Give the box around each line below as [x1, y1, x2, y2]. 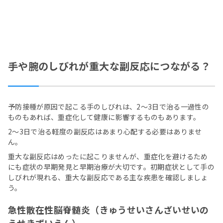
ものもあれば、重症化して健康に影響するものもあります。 [8, 112, 201, 122]
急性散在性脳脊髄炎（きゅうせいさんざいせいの [8, 203, 209, 217]
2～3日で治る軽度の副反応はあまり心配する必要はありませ [8, 126, 202, 137]
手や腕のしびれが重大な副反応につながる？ [8, 59, 211, 74]
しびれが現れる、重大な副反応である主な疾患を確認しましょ [8, 172, 208, 183]
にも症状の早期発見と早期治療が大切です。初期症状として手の [8, 162, 215, 172]
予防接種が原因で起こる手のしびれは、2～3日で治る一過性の [8, 102, 210, 112]
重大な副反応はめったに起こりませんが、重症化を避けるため [8, 151, 208, 162]
